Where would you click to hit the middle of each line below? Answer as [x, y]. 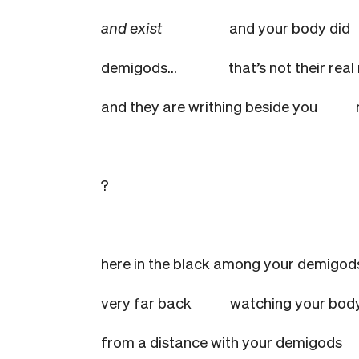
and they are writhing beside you [209, 106]
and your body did [290, 27]
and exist [131, 27]
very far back [146, 302]
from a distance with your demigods [222, 341]
